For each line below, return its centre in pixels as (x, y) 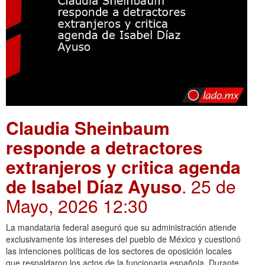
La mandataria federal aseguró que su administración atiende (121, 227)
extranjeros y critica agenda (123, 167)
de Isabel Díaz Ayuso (94, 186)
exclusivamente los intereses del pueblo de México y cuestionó (123, 239)
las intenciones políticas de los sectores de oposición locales (119, 251)
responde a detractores (104, 147)
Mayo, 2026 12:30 (77, 206)
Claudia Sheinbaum (88, 128)
